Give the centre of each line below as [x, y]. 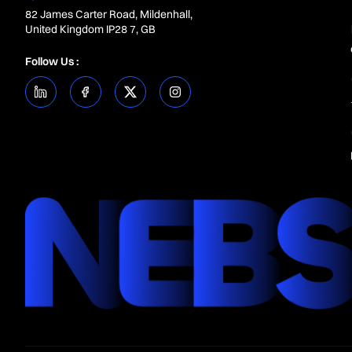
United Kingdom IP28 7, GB [90, 29]
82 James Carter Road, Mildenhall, [109, 14]
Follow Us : [52, 61]
